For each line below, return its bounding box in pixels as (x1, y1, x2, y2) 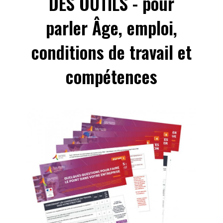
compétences (66, 63, 157, 89)
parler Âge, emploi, (46, 14, 177, 40)
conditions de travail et (31, 38, 192, 65)
